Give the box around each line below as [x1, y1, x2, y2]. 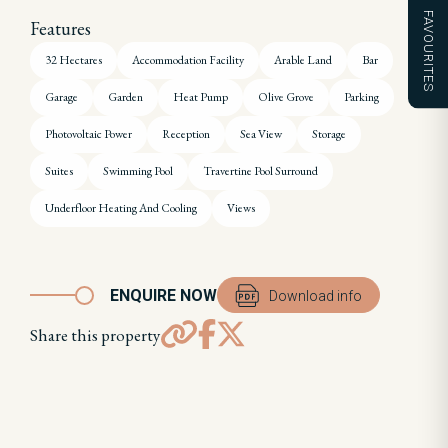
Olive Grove [258, 89, 314, 105]
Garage [45, 89, 78, 105]
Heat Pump [173, 89, 228, 105]
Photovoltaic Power [45, 126, 132, 142]
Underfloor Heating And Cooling [45, 200, 197, 216]
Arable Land [274, 52, 332, 68]
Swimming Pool [103, 163, 173, 179]
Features [30, 17, 91, 40]
